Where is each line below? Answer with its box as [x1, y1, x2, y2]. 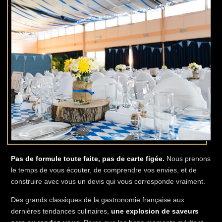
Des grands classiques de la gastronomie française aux [11, 196, 184, 204]
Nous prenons [165, 155, 211, 163]
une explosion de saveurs [111, 207, 199, 215]
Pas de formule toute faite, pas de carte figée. [11, 155, 165, 163]
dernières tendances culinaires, [11, 207, 111, 215]
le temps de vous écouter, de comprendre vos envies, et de [11, 166, 197, 174]
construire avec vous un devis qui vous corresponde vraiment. [11, 177, 205, 185]
